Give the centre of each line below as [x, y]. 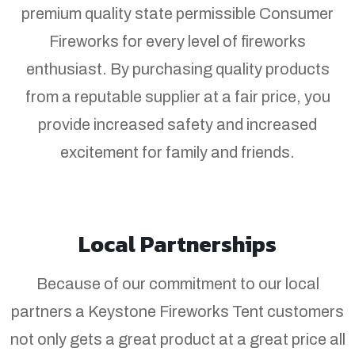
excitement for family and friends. [177, 152]
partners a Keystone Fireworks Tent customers [177, 311]
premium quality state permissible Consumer [177, 13]
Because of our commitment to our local [177, 283]
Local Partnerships [177, 244]
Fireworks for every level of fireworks [177, 41]
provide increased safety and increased [177, 124]
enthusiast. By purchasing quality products [177, 69]
